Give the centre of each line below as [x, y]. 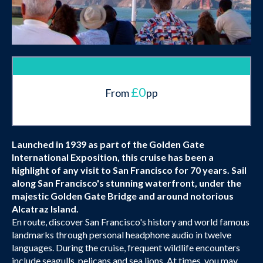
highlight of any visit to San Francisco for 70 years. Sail [129, 170]
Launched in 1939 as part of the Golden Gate [108, 144]
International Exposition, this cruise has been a [113, 157]
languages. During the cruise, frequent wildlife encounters [126, 248]
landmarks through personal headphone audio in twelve [122, 235]
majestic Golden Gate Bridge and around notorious [123, 196]
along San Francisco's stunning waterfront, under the [127, 183]
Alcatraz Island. [45, 209]
